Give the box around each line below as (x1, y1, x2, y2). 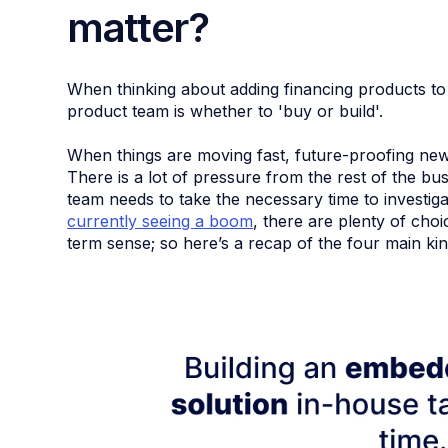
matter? (67, 2, 209, 52)
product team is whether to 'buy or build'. (67, 100, 384, 121)
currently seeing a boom (67, 210, 254, 231)
